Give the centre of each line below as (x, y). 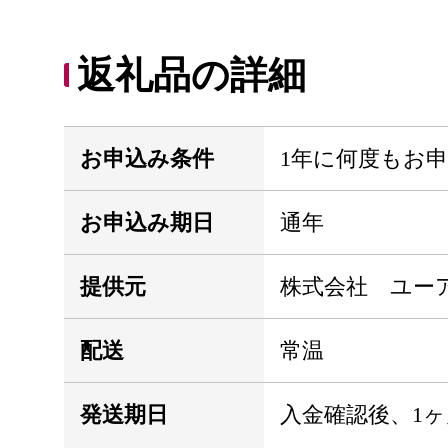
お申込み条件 (147, 158)
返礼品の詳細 (191, 75)
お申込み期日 (147, 222)
